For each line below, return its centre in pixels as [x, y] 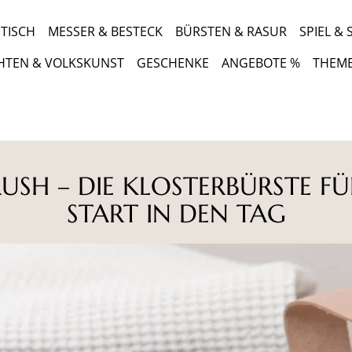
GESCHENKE [172, 63]
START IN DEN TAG [176, 214]
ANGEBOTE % [260, 63]
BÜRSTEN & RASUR [231, 31]
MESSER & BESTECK [105, 31]
